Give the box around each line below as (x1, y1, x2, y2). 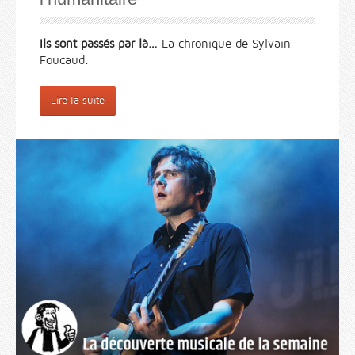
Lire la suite (51, 95, 105, 107)
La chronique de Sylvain (158, 37, 291, 51)
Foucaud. (40, 54, 89, 67)
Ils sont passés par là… (40, 37, 158, 51)
